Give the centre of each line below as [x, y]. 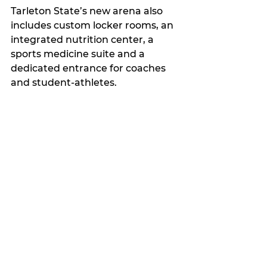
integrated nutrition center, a [83, 40]
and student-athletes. [64, 83]
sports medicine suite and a [79, 54]
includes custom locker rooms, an [93, 25]
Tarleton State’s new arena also [88, 11]
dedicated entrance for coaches [89, 68]
